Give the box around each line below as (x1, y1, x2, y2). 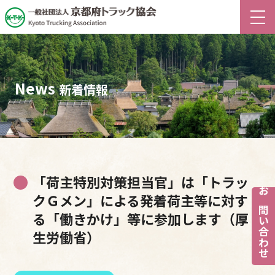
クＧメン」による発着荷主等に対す (33, 190, 249, 210)
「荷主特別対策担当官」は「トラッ (33, 171, 249, 192)
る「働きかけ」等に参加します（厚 (33, 208, 249, 228)
